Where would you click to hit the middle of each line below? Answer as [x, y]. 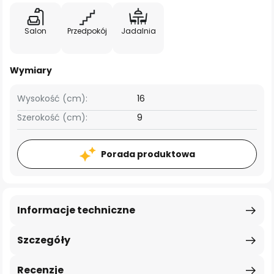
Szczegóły [44, 240]
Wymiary [31, 70]
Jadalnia [138, 31]
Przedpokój [87, 31]
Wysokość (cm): [52, 98]
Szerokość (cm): [52, 117]
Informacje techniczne [76, 210]
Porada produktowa [148, 154]
